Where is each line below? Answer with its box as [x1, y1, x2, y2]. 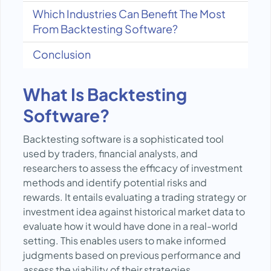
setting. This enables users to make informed [23, 234, 226, 247]
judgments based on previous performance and [23, 249, 241, 261]
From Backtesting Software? [33, 22, 178, 36]
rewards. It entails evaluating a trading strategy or [23, 191, 246, 203]
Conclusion [33, 47, 91, 61]
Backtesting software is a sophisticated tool [23, 132, 224, 145]
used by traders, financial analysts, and [23, 147, 198, 160]
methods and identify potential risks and [23, 176, 207, 189]
